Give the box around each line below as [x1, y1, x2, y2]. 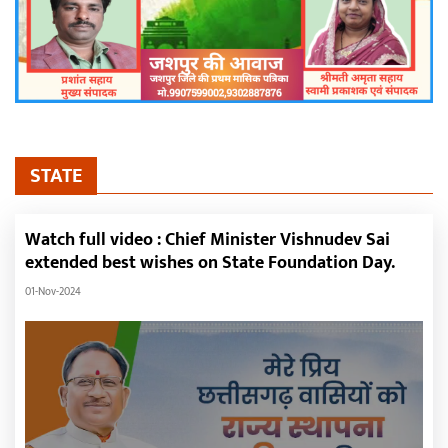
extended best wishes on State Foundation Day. [25, 248, 395, 278]
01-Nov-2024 [25, 283, 81, 301]
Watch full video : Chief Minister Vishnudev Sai [25, 225, 390, 255]
